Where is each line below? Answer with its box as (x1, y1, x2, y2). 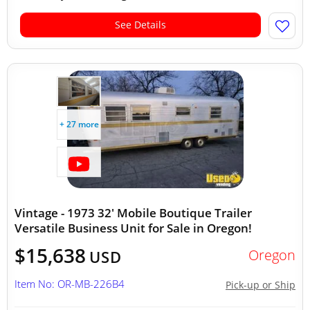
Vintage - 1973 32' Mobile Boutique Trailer (15, 205, 252, 221)
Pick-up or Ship (226, 278, 295, 291)
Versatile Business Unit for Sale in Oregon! (15, 220, 252, 236)
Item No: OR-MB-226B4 (15, 277, 125, 291)
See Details (115, 18, 166, 31)
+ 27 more (59, 118, 99, 130)
